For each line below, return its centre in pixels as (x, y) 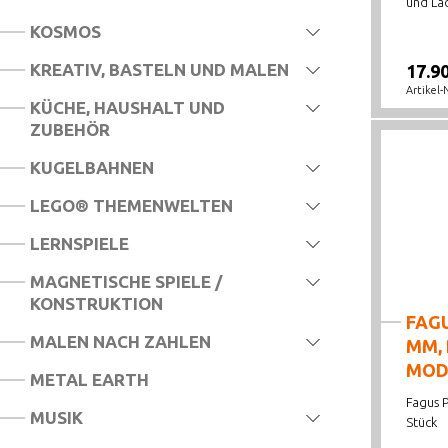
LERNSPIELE (79, 243)
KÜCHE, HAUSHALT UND (127, 107)
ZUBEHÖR (70, 129)
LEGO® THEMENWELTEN (131, 205)
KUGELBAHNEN (92, 167)
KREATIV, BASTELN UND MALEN (159, 69)
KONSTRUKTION (96, 303)
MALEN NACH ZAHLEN (120, 341)
